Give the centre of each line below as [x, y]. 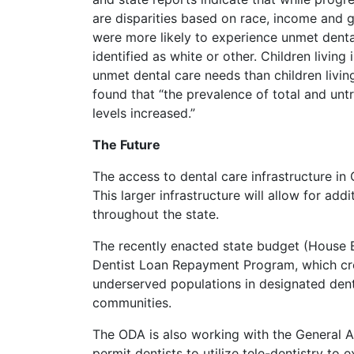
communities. [132, 303]
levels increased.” [144, 113]
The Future [126, 145]
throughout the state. [156, 214]
